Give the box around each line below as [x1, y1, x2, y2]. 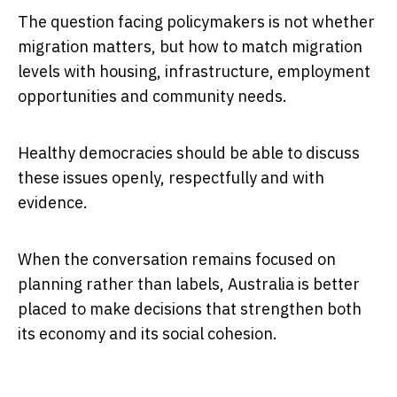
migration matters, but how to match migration [18, 35, 362, 57]
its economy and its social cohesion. [18, 323, 277, 344]
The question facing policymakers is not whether [18, 11, 375, 32]
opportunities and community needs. [18, 85, 287, 106]
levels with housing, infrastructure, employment [18, 60, 370, 82]
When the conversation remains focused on [18, 248, 336, 269]
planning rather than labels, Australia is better [18, 273, 360, 294]
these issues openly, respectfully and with [18, 167, 324, 188]
